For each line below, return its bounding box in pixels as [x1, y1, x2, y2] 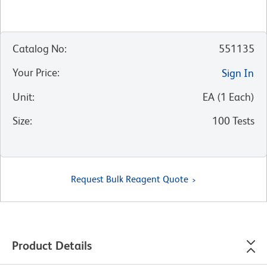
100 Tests [212, 114, 254, 128]
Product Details [12, 239, 92, 253]
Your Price [13, 66, 57, 79]
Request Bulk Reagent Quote [71, 173, 188, 185]
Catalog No [13, 42, 64, 55]
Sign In [222, 67, 254, 80]
